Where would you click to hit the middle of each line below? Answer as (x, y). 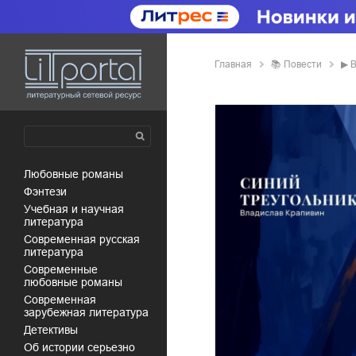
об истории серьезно (84, 347)
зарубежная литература (86, 312)
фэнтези (50, 192)
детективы (54, 330)
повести (306, 64)
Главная (233, 64)
